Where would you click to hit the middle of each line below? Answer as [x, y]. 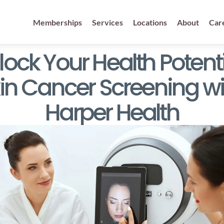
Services [107, 22]
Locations [150, 22]
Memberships [57, 22]
